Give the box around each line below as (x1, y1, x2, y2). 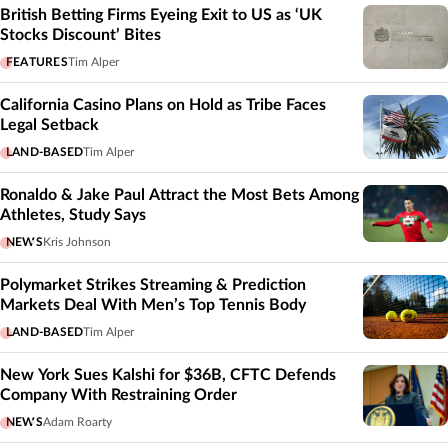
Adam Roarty (42, 415, 112, 428)
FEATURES (6, 55, 68, 68)
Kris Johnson (42, 235, 111, 248)
